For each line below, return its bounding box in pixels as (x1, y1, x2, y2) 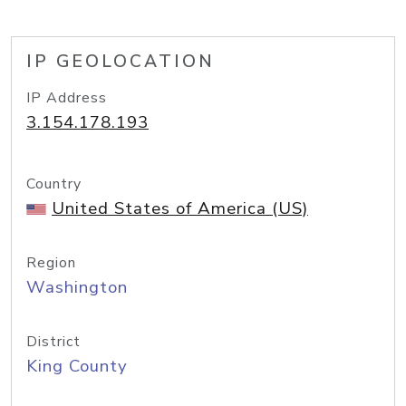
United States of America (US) (52, 197, 308, 220)
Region (26, 253, 76, 273)
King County (26, 354, 128, 378)
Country (26, 174, 82, 194)
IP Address (26, 88, 107, 108)
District (26, 332, 81, 352)
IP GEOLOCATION (26, 50, 215, 73)
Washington (26, 275, 128, 299)
